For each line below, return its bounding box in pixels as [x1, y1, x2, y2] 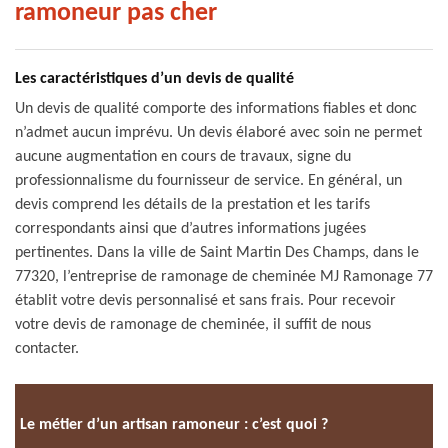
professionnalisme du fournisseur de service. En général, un [15, 173, 402, 189]
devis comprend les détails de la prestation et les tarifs [15, 197, 370, 213]
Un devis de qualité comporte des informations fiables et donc [15, 101, 417, 117]
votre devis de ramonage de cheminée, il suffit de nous [15, 317, 371, 333]
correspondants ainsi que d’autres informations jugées [15, 221, 366, 237]
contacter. [15, 341, 79, 357]
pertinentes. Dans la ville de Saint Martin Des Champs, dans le [15, 245, 419, 261]
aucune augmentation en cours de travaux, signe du [15, 149, 351, 165]
